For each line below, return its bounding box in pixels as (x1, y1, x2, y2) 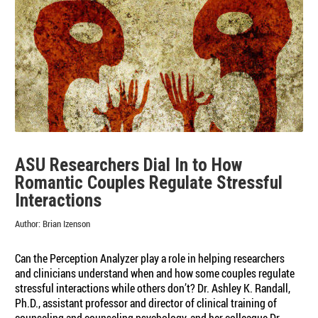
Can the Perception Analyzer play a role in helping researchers (15, 251, 285, 267)
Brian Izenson (43, 217, 91, 231)
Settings (66, 82, 97, 95)
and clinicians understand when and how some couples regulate (15, 265, 295, 282)
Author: (15, 217, 41, 231)
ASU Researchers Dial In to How (15, 154, 243, 176)
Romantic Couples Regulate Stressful (15, 172, 283, 194)
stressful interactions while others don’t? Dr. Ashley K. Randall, (15, 280, 291, 297)
